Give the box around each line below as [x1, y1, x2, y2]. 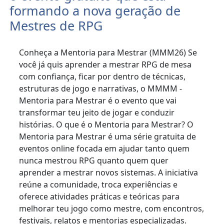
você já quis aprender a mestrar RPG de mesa [19, 59, 192, 70]
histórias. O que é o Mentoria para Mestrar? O [19, 119, 194, 130]
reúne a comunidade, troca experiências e [19, 179, 178, 190]
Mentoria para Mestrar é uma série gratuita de [19, 131, 196, 142]
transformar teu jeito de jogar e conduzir [19, 107, 175, 118]
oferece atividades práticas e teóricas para [19, 191, 180, 202]
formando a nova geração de [9, 2, 181, 19]
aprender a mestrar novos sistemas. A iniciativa [19, 167, 198, 178]
